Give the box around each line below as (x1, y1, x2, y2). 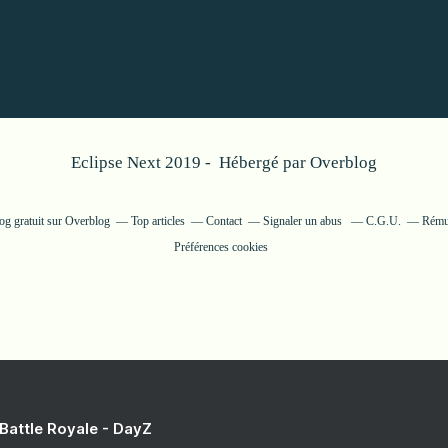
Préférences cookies (174, 240, 268, 254)
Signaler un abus (262, 214, 345, 228)
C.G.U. (365, 214, 401, 228)
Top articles (130, 214, 185, 228)
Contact (205, 214, 242, 228)
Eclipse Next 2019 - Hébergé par (71, 153, 310, 172)
